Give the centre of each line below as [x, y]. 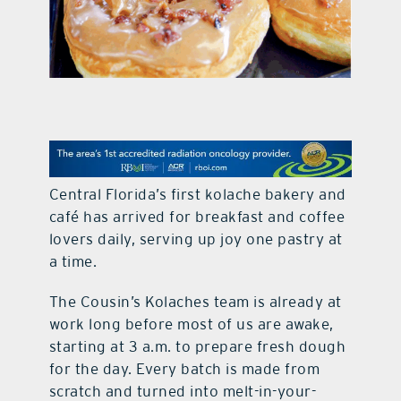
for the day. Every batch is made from [184, 369]
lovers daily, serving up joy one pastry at [196, 239]
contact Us [200, 38]
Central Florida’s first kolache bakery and [197, 195]
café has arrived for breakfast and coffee [197, 217]
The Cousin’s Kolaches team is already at [195, 302]
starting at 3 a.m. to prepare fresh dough [197, 347]
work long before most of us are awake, [191, 324]
